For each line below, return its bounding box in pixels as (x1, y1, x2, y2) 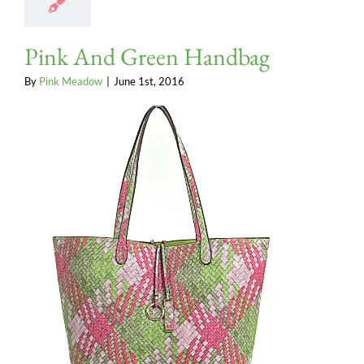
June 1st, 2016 (114, 74, 184, 88)
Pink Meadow (39, 74, 102, 88)
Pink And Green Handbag (24, 40, 270, 72)
